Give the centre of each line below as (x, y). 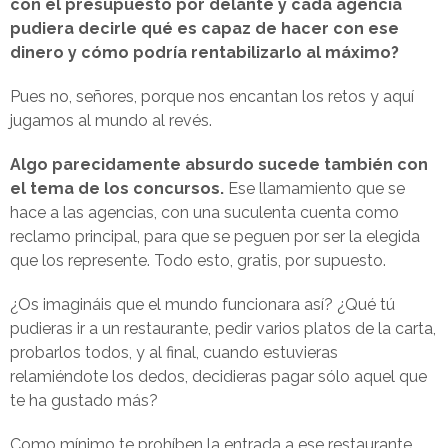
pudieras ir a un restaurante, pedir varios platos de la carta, (223, 328)
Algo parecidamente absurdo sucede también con (219, 164)
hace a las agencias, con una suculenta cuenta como (204, 212)
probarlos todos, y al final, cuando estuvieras (174, 352)
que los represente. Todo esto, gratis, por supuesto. (198, 260)
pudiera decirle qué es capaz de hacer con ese (204, 28)
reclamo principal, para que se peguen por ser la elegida (215, 236)
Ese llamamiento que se (314, 188)
